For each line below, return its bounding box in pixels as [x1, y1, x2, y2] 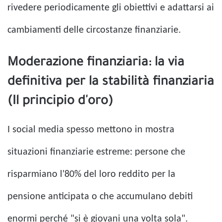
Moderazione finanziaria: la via [7, 56, 184, 71]
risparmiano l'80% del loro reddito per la [7, 169, 175, 180]
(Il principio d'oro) [7, 95, 113, 110]
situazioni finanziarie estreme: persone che [7, 147, 185, 158]
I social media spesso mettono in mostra [7, 125, 174, 135]
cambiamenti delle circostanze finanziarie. [7, 25, 181, 36]
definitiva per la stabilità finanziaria [7, 76, 214, 90]
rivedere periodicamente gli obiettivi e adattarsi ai [7, 3, 214, 13]
